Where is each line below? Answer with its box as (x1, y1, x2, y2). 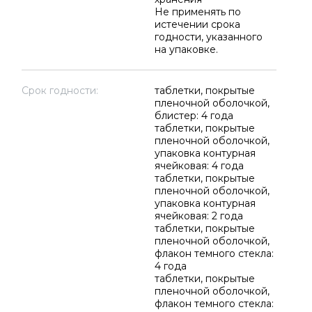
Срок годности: (22, 84, 98, 97)
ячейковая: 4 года (154, 159, 244, 172)
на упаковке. (154, 43, 218, 56)
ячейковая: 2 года (154, 210, 243, 222)
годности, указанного (154, 31, 263, 43)
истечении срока (154, 18, 240, 31)
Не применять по (154, 6, 241, 18)
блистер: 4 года (154, 109, 233, 122)
